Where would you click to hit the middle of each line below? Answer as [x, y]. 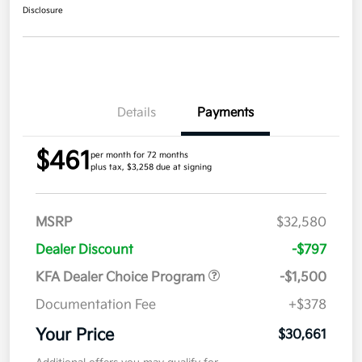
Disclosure [43, 11]
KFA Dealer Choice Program [122, 278]
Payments [225, 113]
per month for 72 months [139, 156]
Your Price [75, 336]
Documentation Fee [96, 305]
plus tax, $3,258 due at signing [151, 168]
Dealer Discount [84, 250]
